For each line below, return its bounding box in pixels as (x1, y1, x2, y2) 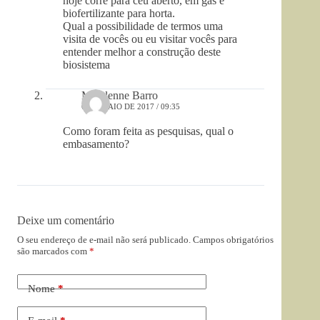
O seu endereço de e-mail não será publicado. (17, 234, 191, 246)
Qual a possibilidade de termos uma (63, 20, 223, 33)
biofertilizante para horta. (63, 7, 175, 20)
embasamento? (63, 138, 129, 151)
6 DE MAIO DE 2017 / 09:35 (81, 102, 180, 111)
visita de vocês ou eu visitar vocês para (63, 33, 237, 46)
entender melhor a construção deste (63, 46, 221, 59)
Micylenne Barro (81, 89, 158, 102)
